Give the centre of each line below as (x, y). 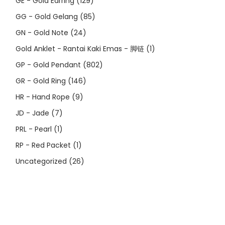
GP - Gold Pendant (48, 65)
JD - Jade (33, 113)
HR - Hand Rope (43, 97)
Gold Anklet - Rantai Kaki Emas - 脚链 (80, 48)
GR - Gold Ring (41, 81)
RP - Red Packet (43, 145)
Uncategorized (41, 161)
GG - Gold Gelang (47, 16)
